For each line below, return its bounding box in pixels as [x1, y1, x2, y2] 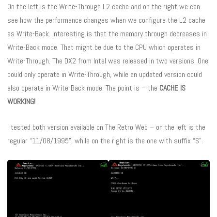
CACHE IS [159, 82, 186, 93]
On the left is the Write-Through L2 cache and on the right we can [7, 1, 200, 12]
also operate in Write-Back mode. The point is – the [7, 82, 159, 93]
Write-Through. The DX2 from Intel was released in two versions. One [7, 55, 208, 66]
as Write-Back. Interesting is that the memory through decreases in [7, 28, 207, 39]
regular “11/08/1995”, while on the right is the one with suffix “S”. [7, 135, 203, 146]
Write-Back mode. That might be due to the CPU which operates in [7, 42, 201, 52]
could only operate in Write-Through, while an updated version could [7, 69, 202, 79]
